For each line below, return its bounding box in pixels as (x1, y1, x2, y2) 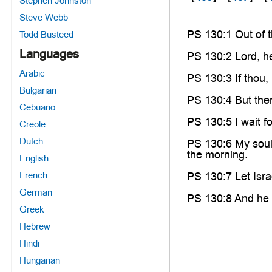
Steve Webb (19, 11, 68, 24)
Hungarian (19, 254, 60, 267)
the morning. (187, 147, 248, 162)
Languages (19, 46, 79, 63)
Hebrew (19, 220, 50, 233)
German (19, 186, 52, 199)
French (19, 169, 47, 182)
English (19, 152, 49, 165)
